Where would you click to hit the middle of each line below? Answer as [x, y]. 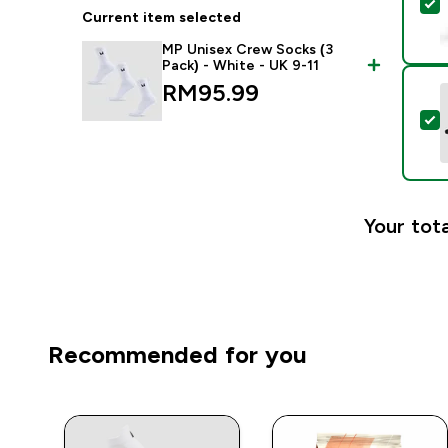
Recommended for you [177, 354]
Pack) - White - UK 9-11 [241, 65]
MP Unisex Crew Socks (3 [248, 49]
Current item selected [162, 17]
